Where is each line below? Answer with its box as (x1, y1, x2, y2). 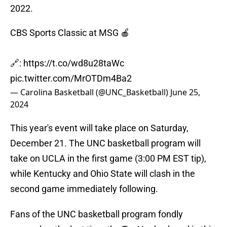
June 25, (170, 87, 200, 98)
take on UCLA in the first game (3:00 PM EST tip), (10, 153, 206, 164)
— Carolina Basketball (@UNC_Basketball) (10, 87, 170, 98)
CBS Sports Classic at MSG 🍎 (10, 27, 130, 39)
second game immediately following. (10, 183, 158, 195)
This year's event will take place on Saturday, (10, 123, 188, 134)
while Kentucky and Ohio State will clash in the (10, 168, 195, 179)
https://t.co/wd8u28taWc (23, 58, 124, 69)
